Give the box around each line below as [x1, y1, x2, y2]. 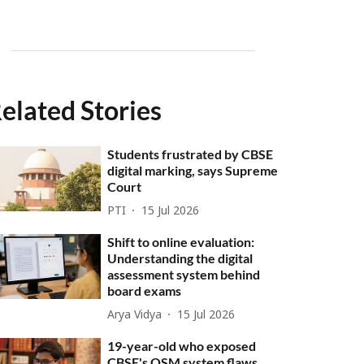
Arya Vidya [107, 308, 162, 323]
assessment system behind [107, 266, 261, 282]
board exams [107, 283, 182, 298]
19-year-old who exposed [107, 338, 257, 353]
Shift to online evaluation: [107, 234, 255, 249]
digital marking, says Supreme [107, 162, 279, 178]
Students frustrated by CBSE [107, 146, 274, 162]
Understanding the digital [107, 250, 253, 266]
